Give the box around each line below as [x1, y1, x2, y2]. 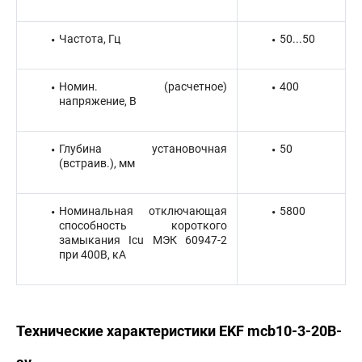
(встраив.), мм [59, 157, 135, 170]
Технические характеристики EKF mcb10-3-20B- [16, 322, 342, 339]
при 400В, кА [59, 248, 126, 261]
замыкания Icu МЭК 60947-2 [59, 234, 227, 246]
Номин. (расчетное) [59, 80, 227, 93]
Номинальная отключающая [59, 204, 227, 217]
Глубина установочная [59, 142, 227, 155]
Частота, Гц [59, 32, 120, 45]
